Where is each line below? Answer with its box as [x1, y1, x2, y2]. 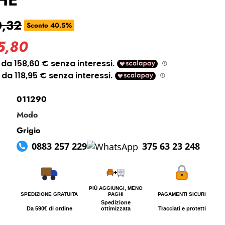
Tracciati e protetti [158, 205, 206, 211]
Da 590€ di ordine [26, 205, 72, 211]
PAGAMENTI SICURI [158, 191, 206, 197]
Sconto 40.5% [27, 21, 72, 31]
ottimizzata [100, 205, 131, 211]
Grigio [16, 124, 40, 136]
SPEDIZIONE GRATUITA [21, 191, 78, 197]
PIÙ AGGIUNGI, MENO [88, 185, 143, 191]
